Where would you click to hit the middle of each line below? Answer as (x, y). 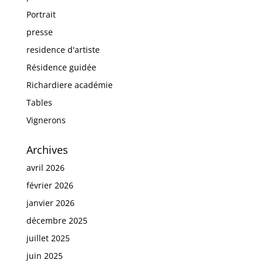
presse (39, 32)
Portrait (41, 14)
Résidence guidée (61, 67)
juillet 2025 (48, 238)
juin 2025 (44, 255)
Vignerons (46, 120)
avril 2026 (45, 167)
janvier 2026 (50, 203)
